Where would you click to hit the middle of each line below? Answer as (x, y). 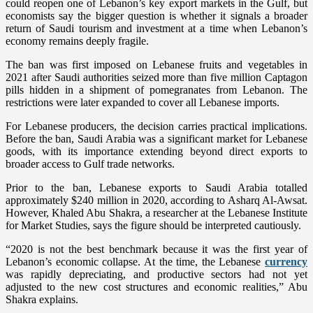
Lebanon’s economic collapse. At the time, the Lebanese (135, 262)
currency (286, 262)
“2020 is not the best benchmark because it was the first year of (156, 249)
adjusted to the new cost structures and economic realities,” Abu (156, 287)
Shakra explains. (42, 300)
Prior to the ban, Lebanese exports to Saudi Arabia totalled (156, 188)
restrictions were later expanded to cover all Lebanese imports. (143, 103)
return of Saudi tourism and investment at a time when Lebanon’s (156, 29)
